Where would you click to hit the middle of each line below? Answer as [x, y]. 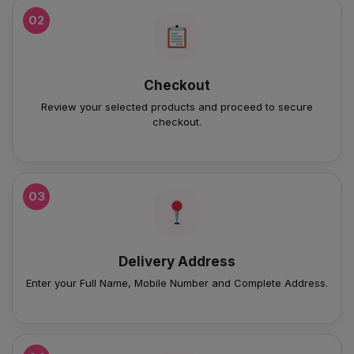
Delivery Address [177, 262]
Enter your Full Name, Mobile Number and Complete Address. [177, 283]
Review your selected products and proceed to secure [177, 107]
